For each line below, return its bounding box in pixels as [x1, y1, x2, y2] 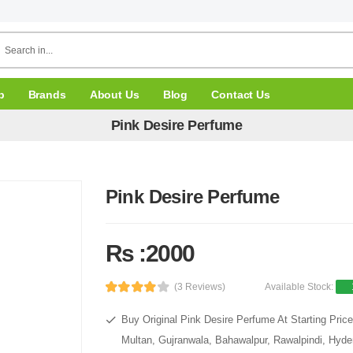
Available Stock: [265, 281, 336, 292]
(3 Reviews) [174, 281, 226, 292]
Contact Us [211, 87, 270, 101]
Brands [28, 87, 66, 101]
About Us [89, 87, 139, 101]
